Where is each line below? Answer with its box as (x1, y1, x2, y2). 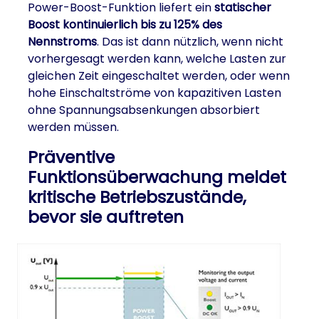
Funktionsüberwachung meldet (28, 165, 286, 189)
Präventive (28, 145, 115, 169)
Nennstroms (28, 33, 97, 51)
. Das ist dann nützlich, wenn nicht (97, 33, 283, 51)
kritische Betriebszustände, (28, 185, 246, 209)
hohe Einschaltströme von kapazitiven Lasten (28, 85, 281, 102)
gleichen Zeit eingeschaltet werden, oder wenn (28, 68, 290, 85)
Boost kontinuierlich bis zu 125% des (28, 16, 222, 33)
